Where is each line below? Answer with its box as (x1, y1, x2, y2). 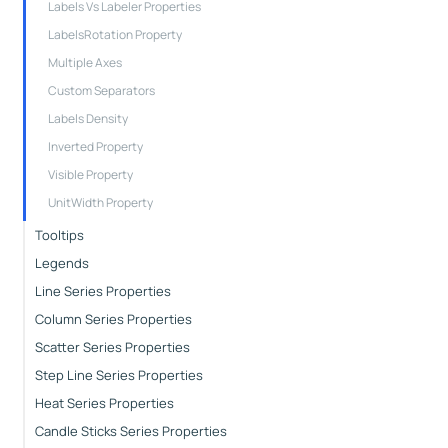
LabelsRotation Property (47, 25, 182, 43)
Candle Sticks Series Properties (34, 421, 227, 440)
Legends (34, 253, 89, 272)
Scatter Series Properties (34, 337, 190, 356)
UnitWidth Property (47, 193, 153, 211)
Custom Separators (47, 81, 155, 99)
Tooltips (34, 225, 84, 244)
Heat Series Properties (34, 393, 174, 412)
